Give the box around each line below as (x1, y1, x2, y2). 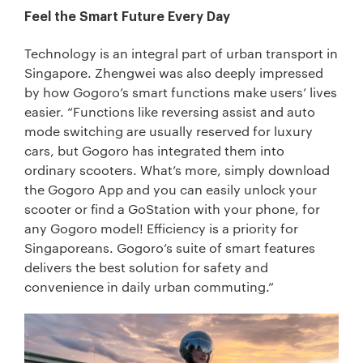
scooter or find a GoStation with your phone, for (24, 200, 320, 218)
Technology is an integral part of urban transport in (24, 45, 338, 62)
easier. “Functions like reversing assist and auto (24, 103, 315, 121)
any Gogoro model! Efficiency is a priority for (24, 220, 298, 237)
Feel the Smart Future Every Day (24, 11, 230, 24)
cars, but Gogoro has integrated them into (24, 142, 284, 160)
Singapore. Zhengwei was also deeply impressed (24, 64, 323, 82)
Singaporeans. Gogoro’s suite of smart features (24, 239, 315, 257)
